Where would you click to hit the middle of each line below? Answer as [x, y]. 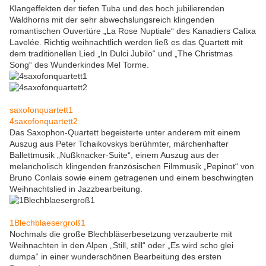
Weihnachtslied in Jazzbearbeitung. [76, 189]
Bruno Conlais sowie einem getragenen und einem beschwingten [132, 178]
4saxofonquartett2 [44, 121]
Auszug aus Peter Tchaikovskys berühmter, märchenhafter [119, 144]
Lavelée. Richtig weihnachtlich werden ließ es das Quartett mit [126, 42]
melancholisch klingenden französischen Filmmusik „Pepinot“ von [132, 167]
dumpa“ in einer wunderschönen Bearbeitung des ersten [115, 257]
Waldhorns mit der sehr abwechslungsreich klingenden [112, 20]
